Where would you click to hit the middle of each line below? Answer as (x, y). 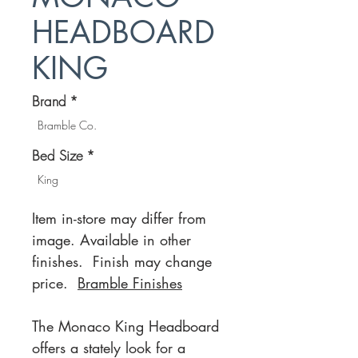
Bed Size (58, 155)
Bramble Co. (67, 125)
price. (55, 283)
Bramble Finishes (130, 283)
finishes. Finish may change (122, 261)
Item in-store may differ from (119, 218)
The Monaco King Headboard (125, 326)
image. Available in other (111, 240)
